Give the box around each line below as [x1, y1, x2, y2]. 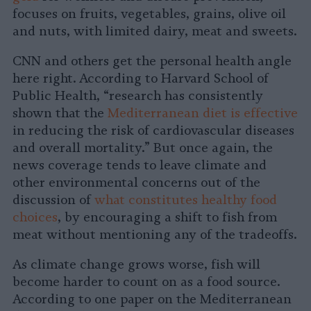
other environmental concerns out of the [12, 175, 260, 191]
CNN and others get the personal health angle [12, 53, 292, 69]
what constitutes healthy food [94, 192, 277, 208]
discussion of [12, 192, 94, 208]
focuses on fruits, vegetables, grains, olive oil [12, 6, 286, 22]
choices [12, 210, 58, 226]
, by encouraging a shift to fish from [58, 210, 277, 226]
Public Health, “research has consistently [12, 88, 263, 104]
